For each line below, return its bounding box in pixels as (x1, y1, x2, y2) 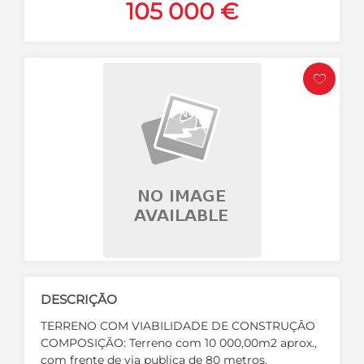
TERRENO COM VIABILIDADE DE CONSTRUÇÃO (41, 318, 315, 333)
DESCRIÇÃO (41, 291, 117, 307)
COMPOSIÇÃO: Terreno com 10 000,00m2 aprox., (41, 335, 317, 350)
